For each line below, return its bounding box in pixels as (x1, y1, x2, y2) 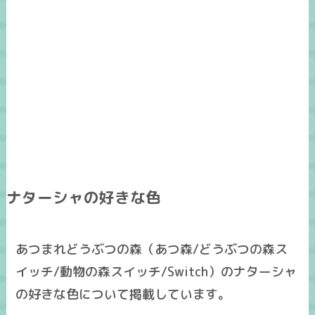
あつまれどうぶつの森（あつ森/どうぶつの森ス (15, 240, 288, 259)
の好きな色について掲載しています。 (15, 285, 231, 304)
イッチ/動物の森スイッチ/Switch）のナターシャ (15, 263, 297, 281)
